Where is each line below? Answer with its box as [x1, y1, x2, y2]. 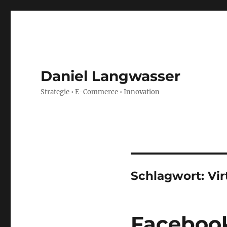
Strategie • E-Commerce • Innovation [41, 88, 160, 96]
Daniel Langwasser [41, 67, 181, 85]
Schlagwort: [130, 169, 208, 183]
